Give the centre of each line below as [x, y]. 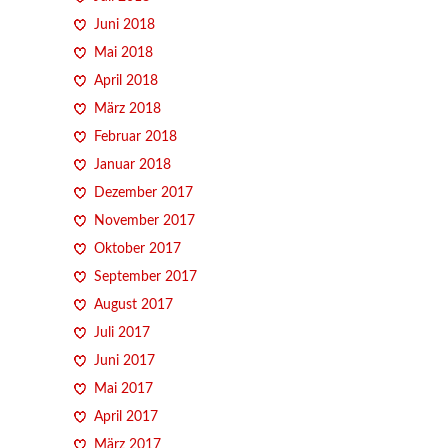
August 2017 [133, 304]
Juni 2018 [124, 24]
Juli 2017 [122, 332]
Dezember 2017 [143, 192]
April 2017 [126, 416]
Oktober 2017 [137, 248]
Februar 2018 [135, 136]
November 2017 [144, 220]
